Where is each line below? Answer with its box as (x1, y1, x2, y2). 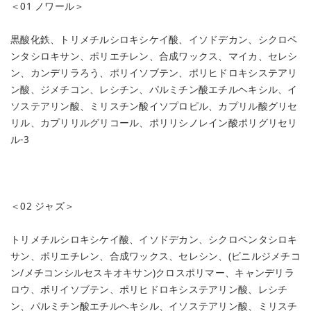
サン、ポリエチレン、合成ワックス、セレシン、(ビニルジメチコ (10, 249, 301, 262)
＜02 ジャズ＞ (10, 199, 75, 212)
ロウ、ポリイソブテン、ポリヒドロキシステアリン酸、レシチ (10, 283, 288, 296)
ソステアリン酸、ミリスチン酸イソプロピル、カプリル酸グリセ (10, 99, 298, 112)
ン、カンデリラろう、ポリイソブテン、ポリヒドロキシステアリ (10, 66, 298, 79)
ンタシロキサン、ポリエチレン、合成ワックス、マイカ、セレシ (10, 49, 298, 62)
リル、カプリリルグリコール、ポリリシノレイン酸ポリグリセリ (10, 116, 298, 129)
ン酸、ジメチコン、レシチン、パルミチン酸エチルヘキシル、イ (10, 83, 298, 96)
